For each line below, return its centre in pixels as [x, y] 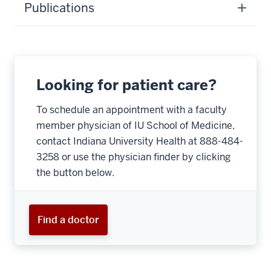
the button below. [75, 173]
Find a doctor [68, 220]
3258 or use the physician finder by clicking [133, 157]
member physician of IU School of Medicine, [135, 126]
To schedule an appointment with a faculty [132, 110]
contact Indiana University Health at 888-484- [140, 141]
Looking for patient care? [126, 85]
